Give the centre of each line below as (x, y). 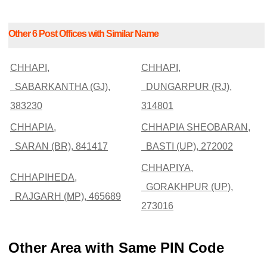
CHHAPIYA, (167, 167)
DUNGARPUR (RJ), (187, 86)
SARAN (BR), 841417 (59, 146)
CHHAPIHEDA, (44, 177)
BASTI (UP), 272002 (187, 146)
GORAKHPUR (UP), (187, 187)
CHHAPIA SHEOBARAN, (196, 127)
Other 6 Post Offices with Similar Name (83, 34)
